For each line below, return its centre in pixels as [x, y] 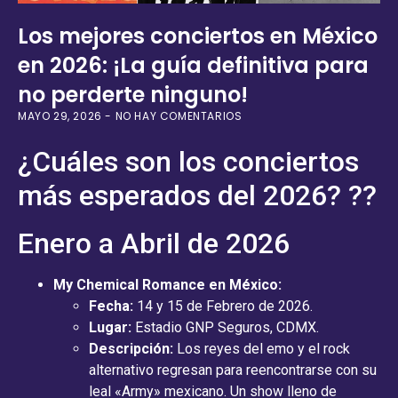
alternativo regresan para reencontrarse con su [233, 370]
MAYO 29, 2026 [62, 115]
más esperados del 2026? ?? [197, 195]
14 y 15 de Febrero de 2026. [223, 306]
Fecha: [111, 306]
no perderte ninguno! [133, 94]
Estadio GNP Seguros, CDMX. [225, 327]
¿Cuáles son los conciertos [188, 161]
